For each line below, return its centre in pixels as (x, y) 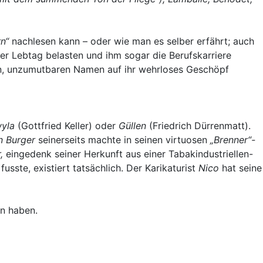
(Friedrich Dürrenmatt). (198, 125)
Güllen (132, 125)
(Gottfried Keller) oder (67, 125)
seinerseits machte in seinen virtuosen (123, 139)
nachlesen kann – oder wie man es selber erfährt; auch (131, 41)
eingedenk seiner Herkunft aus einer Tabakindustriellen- (129, 154)
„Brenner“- (233, 139)
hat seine (242, 168)
